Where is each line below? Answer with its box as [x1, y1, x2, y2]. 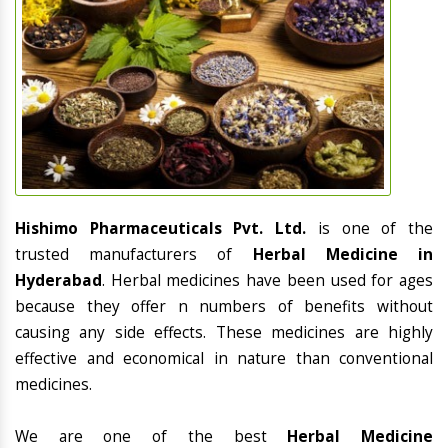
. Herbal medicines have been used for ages [102, 270, 433, 292]
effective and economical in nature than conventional [15, 348, 433, 370]
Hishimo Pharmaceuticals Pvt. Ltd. [15, 218, 318, 240]
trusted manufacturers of [15, 244, 253, 266]
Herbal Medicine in [252, 244, 434, 266]
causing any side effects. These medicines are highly [15, 322, 433, 344]
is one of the [317, 218, 434, 240]
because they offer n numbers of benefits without [15, 296, 433, 318]
